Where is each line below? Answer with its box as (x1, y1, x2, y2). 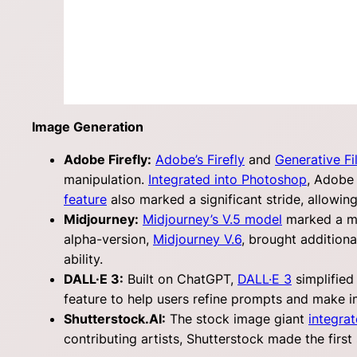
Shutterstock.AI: (64, 311, 166, 328)
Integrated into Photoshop (148, 171, 307, 188)
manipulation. (64, 171, 148, 188)
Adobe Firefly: (64, 151, 151, 168)
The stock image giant (166, 311, 308, 328)
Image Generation (32, 119, 143, 135)
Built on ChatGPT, (124, 271, 237, 288)
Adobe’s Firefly (155, 151, 245, 168)
